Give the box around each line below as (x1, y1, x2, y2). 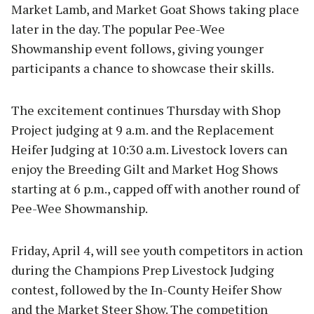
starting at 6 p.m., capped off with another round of (11, 180, 299, 198)
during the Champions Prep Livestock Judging (11, 261, 274, 279)
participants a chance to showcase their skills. (11, 60, 274, 77)
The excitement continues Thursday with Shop (11, 102, 280, 119)
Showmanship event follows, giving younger (11, 40, 264, 57)
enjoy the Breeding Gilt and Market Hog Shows (11, 161, 278, 178)
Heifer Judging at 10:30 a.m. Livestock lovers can (11, 141, 287, 158)
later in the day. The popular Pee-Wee (11, 20, 225, 38)
